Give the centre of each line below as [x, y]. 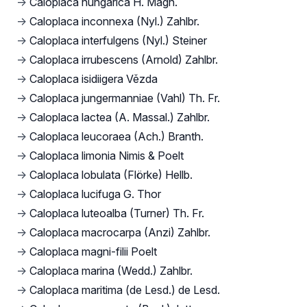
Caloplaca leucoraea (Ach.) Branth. [116, 136]
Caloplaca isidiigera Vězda [94, 78]
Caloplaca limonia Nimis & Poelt [107, 155]
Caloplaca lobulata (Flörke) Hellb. [111, 174]
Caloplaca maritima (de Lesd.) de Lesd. [125, 290]
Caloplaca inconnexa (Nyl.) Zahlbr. [114, 21]
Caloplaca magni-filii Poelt [93, 251]
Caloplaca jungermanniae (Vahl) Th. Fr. [125, 98]
